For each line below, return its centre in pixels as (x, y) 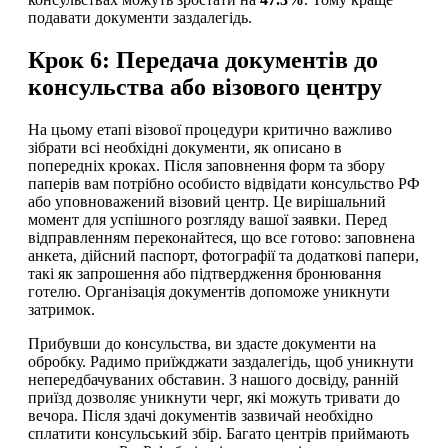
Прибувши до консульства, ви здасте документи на (202, 343)
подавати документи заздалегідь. (140, 17)
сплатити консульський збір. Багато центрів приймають (218, 433)
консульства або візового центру (205, 86)
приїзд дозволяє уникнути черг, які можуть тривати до (214, 397)
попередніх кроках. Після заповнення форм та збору (206, 165)
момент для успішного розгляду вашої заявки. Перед (207, 219)
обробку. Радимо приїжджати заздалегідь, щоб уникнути (221, 361)
